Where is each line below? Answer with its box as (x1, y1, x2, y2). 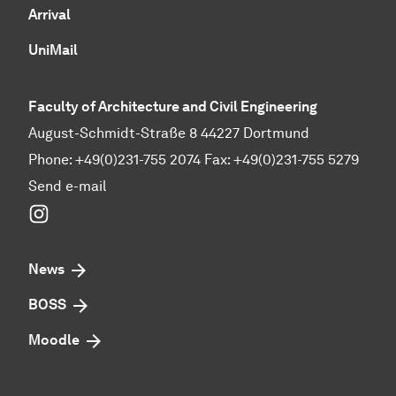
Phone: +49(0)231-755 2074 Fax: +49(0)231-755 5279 (28, 151, 359, 169)
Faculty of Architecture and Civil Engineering (28, 98, 317, 116)
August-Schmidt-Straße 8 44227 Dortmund (28, 125, 309, 142)
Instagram (49, 203, 116, 221)
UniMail (28, 42, 78, 59)
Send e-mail (28, 178, 106, 195)
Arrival (28, 6, 71, 24)
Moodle (28, 331, 80, 349)
